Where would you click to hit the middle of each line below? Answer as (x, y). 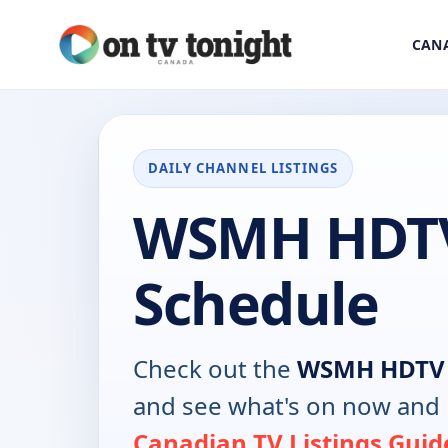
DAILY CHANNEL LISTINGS (243, 168)
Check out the (215, 369)
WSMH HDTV (371, 369)
